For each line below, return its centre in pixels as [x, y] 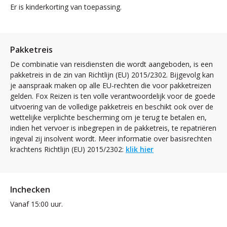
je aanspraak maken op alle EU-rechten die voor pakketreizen [111, 85]
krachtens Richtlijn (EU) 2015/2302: [68, 149]
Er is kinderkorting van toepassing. [66, 7]
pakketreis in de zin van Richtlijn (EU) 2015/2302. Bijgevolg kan [112, 74]
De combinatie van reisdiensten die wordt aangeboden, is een [111, 64]
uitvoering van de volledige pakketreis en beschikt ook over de [112, 106]
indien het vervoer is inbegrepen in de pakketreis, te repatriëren [113, 128]
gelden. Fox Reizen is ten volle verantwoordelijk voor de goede [113, 96]
